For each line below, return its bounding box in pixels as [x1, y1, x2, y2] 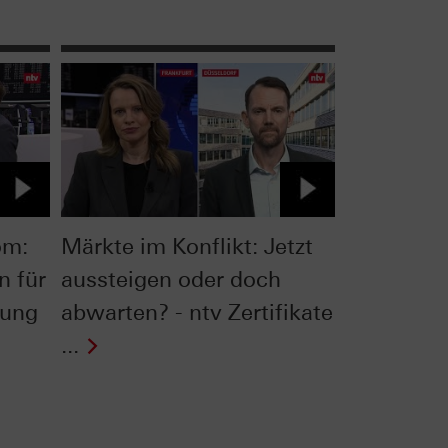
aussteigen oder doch [60, 265, 281, 293]
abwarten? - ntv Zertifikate [60, 298, 333, 326]
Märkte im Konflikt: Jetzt [60, 232, 313, 260]
